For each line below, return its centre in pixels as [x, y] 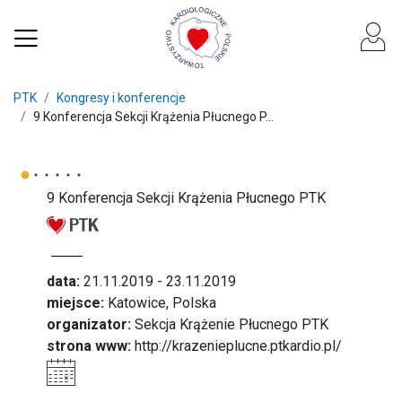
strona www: [89, 346]
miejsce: [76, 303]
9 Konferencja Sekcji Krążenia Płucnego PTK [187, 198]
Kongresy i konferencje [121, 98]
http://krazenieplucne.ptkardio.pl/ [239, 346]
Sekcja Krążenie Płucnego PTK [230, 324]
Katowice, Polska [161, 303]
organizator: [89, 324]
